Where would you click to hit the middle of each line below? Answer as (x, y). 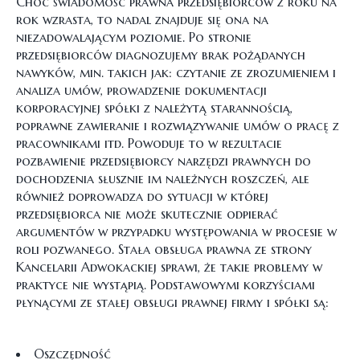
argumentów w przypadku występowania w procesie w (176, 231)
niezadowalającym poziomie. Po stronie (134, 37)
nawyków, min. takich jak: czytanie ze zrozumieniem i (176, 72)
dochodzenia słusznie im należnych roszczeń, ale (163, 178)
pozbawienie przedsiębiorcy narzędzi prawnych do (164, 161)
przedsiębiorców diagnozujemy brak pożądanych (161, 55)
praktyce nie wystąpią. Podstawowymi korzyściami (166, 284)
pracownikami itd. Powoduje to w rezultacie (149, 143)
